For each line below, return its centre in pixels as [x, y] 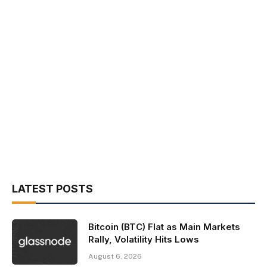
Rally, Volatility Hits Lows [144, 239]
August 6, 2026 [115, 256]
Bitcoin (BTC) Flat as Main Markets [164, 226]
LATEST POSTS [52, 188]
